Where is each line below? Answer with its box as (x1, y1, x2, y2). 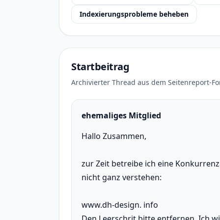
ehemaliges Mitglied (82, 110, 161, 121)
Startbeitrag (71, 60, 129, 73)
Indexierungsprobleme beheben (80, 9, 189, 19)
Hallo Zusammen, (82, 131, 146, 141)
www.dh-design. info (82, 199, 158, 210)
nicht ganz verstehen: (82, 172, 162, 183)
